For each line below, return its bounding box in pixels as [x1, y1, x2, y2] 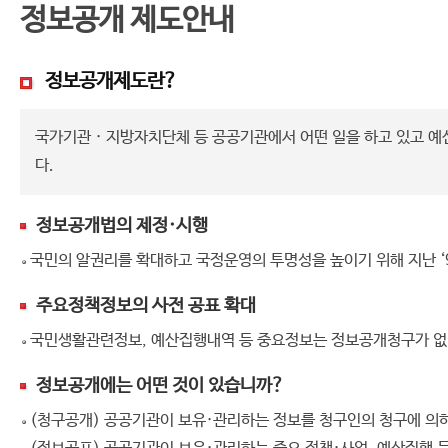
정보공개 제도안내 [20, 3, 234, 38]
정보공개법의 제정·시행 [36, 216, 208, 236]
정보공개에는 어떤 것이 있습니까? [36, 376, 284, 396]
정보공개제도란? [45, 70, 176, 93]
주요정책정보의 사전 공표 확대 [36, 296, 256, 316]
